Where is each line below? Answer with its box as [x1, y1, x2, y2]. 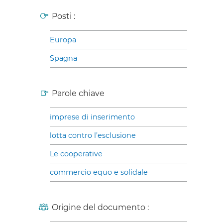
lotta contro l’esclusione [50, 130, 136, 140]
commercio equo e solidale [50, 167, 148, 177]
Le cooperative [50, 149, 103, 158]
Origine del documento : [52, 202, 149, 212]
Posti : [52, 11, 75, 21]
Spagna [50, 53, 77, 63]
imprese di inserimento [50, 112, 135, 121]
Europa [50, 35, 76, 44]
